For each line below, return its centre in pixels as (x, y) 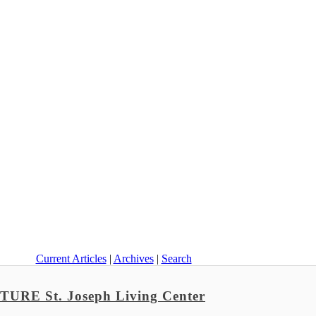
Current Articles (71, 259)
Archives (133, 259)
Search (176, 259)
